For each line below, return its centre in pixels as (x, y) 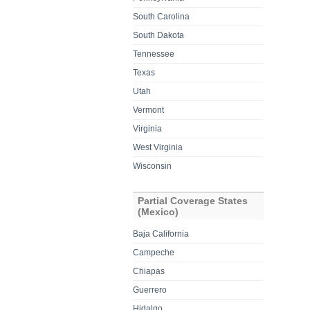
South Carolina (162, 16)
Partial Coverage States (193, 200)
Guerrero (150, 290)
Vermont (149, 110)
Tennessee (154, 54)
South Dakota (159, 35)
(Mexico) (158, 211)
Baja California (161, 234)
